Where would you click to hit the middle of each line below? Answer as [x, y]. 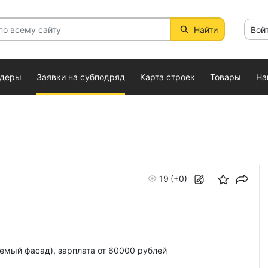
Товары [226, 77]
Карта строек [167, 77]
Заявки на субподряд [81, 77]
